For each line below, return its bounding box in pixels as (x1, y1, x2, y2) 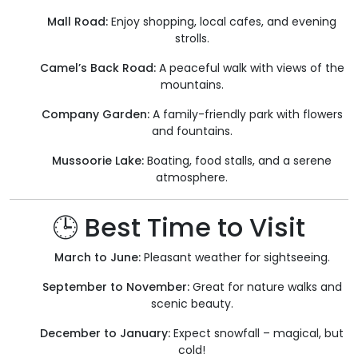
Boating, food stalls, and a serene (144, 153, 332, 169)
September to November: (42, 279, 189, 296)
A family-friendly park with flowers (149, 106, 343, 123)
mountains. (160, 77, 224, 93)
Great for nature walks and (189, 279, 342, 296)
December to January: (40, 325, 170, 342)
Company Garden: (41, 106, 149, 123)
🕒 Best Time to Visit (53, 209, 305, 246)
